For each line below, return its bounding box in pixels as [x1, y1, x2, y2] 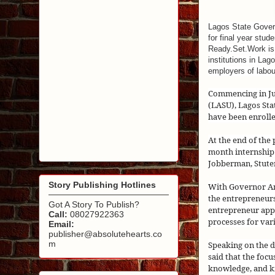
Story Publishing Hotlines [48, 180, 156, 190]
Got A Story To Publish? [48, 199, 139, 210]
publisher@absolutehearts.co [48, 229, 162, 239]
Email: [48, 219, 74, 230]
